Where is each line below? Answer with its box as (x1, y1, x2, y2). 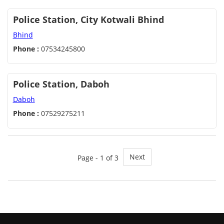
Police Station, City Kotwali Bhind (12, 13, 164, 26)
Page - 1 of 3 (77, 153, 118, 163)
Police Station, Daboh (12, 78, 109, 90)
